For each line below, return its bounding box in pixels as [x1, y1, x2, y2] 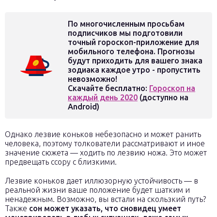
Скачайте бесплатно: [68, 84, 149, 93]
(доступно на [138, 93, 188, 102]
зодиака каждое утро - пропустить [68, 65, 201, 74]
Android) [68, 102, 99, 111]
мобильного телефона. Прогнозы [68, 47, 195, 56]
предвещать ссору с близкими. [5, 157, 117, 166]
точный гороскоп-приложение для [68, 38, 199, 46]
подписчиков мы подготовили [68, 29, 183, 37]
